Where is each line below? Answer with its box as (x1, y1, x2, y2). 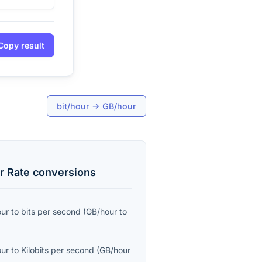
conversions (30, 166, 96, 179)
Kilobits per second (21, 245, 95, 256)
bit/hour (57, 101, 89, 111)
